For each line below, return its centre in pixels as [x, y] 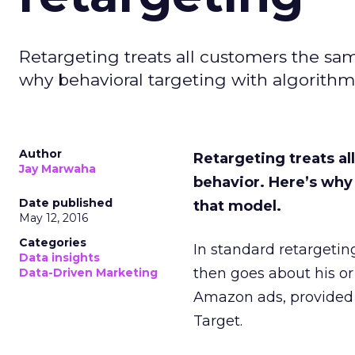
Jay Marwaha [57, 169]
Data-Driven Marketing [88, 273]
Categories [53, 242]
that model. [237, 206]
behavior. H [237, 182]
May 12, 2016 [53, 218]
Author [40, 154]
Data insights [59, 258]
